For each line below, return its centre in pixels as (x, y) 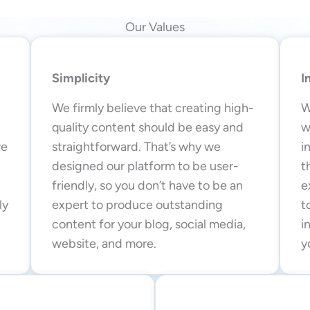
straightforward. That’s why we (136, 146)
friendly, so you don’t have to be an (147, 185)
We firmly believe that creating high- (153, 108)
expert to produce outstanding (137, 204)
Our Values (155, 27)
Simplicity (81, 78)
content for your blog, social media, (149, 224)
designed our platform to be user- (145, 166)
